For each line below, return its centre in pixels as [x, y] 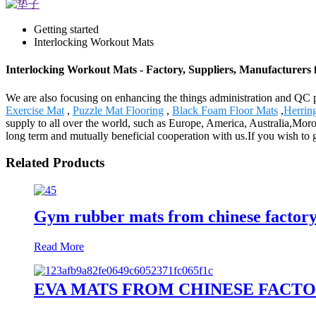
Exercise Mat [35, 110]
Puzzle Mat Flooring [118, 110]
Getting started [66, 29]
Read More [59, 246]
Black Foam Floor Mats [225, 110]
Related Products [55, 163]
